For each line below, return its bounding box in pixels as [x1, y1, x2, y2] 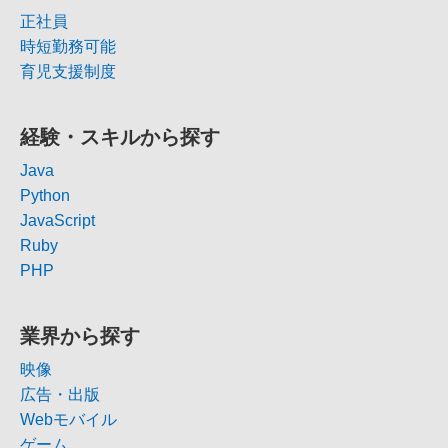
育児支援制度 [20, 63, 116, 81]
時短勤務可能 [20, 38, 116, 56]
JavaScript [20, 212, 95, 230]
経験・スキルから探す [20, 126, 220, 149]
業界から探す [20, 325, 140, 348]
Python [20, 187, 70, 205]
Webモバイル [20, 411, 117, 429]
